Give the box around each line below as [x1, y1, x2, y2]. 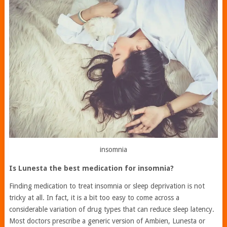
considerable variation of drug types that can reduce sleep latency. [9, 205, 214, 213]
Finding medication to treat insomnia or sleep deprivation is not [9, 181, 205, 190]
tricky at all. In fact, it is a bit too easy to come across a [9, 193, 179, 202]
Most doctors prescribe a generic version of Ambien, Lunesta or [9, 216, 205, 225]
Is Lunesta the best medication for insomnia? [9, 164, 174, 172]
